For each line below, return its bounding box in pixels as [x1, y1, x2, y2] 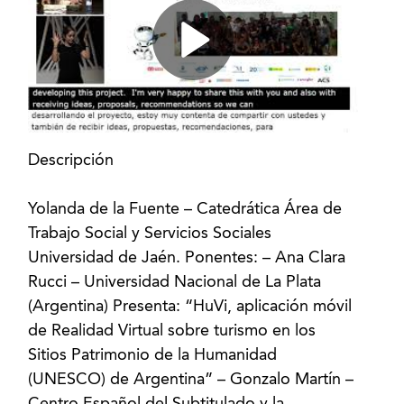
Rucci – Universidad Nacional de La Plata [28, 273, 322, 290]
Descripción [28, 151, 115, 169]
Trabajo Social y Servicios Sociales [28, 225, 272, 242]
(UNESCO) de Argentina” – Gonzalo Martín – [28, 371, 354, 388]
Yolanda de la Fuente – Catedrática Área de [28, 200, 343, 217]
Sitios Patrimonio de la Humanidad [28, 346, 278, 363]
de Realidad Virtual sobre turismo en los [28, 322, 317, 339]
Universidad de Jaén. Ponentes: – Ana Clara [28, 249, 346, 266]
